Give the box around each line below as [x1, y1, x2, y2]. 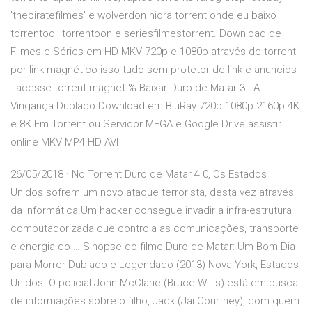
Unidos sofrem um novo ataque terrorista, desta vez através [10, 186, 294, 199]
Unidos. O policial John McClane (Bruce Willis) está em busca [10, 276, 298, 290]
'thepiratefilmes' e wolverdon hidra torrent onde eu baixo [10, 9, 276, 22]
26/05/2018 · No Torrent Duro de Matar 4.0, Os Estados [10, 168, 267, 181]
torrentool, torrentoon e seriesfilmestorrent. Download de [10, 27, 281, 40]
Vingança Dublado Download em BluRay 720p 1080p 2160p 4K [10, 100, 299, 113]
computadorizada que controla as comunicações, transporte [10, 222, 299, 235]
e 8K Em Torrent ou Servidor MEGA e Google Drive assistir [10, 118, 281, 131]
